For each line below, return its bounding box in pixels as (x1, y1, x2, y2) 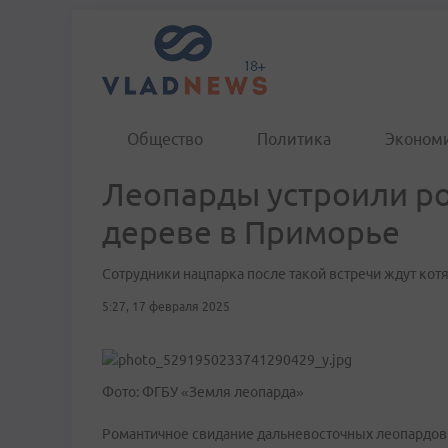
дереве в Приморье (102, 214, 400, 250)
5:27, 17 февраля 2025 (102, 300, 230, 313)
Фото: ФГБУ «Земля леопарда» (102, 384, 304, 400)
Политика (257, 130, 331, 148)
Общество (127, 130, 203, 148)
